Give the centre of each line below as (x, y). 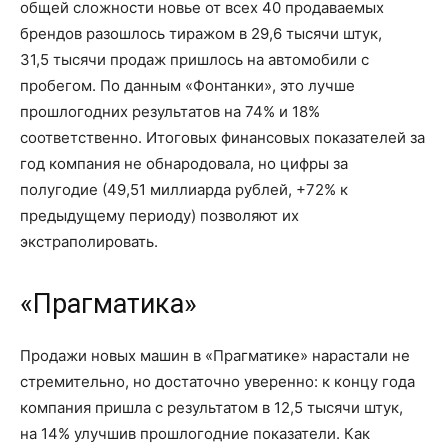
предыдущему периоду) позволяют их (159, 215)
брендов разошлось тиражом (129, 33)
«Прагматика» (108, 304)
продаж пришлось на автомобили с (237, 59)
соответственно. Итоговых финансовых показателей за (222, 137)
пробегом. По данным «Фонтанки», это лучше (187, 85)
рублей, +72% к (289, 189)
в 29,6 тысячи (289, 33)
